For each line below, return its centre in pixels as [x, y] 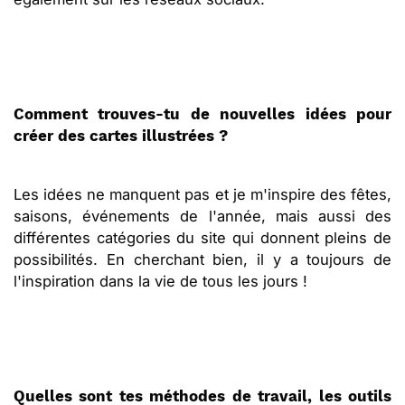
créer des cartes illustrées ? [121, 137]
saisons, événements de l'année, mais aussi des [202, 217]
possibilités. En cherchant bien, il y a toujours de [202, 260]
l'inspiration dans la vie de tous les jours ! [160, 282]
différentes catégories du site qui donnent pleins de [202, 238]
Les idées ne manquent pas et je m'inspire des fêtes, [202, 195]
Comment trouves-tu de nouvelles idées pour [202, 115]
